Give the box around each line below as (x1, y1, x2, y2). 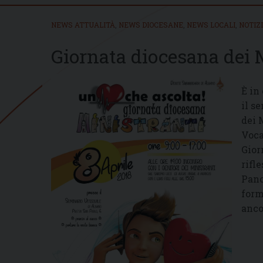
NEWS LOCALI (187, 19, 235, 29)
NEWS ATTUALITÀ (51, 19, 115, 29)
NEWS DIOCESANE (119, 19, 183, 29)
